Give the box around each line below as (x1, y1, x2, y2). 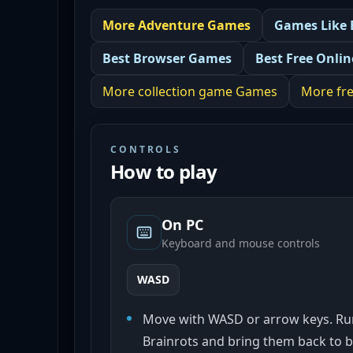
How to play (110, 158, 217, 184)
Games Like (274, 17, 350, 34)
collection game (138, 83, 232, 100)
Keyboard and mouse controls (162, 236, 320, 251)
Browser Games (133, 50, 232, 67)
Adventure (138, 17, 204, 34)
